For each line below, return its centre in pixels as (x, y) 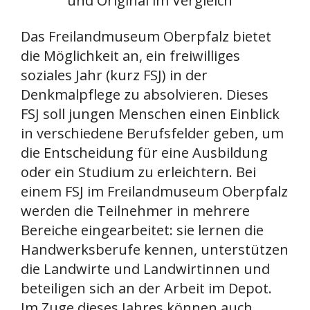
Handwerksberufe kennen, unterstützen (155, 249)
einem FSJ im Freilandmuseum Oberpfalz (154, 191)
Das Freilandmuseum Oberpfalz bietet (146, 36)
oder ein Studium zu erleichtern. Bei (138, 172)
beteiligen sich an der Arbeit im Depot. (146, 288)
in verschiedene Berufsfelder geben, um (152, 133)
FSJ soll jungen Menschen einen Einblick (150, 113)
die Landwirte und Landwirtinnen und (145, 268)
